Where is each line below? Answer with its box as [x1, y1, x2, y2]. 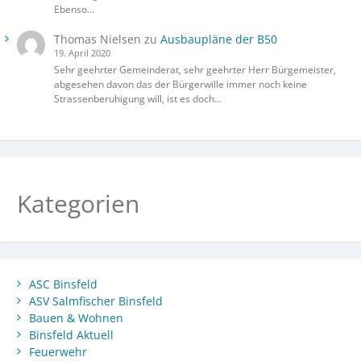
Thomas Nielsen [53, 31, 141, 47]
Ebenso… [53, 2, 94, 16]
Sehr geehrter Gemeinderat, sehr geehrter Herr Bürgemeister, [53, 63, 336, 77]
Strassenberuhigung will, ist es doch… [53, 92, 222, 106]
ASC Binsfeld [29, 276, 98, 293]
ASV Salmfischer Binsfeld [29, 293, 163, 309]
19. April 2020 [53, 47, 110, 59]
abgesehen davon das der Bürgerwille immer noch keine [53, 77, 307, 92]
